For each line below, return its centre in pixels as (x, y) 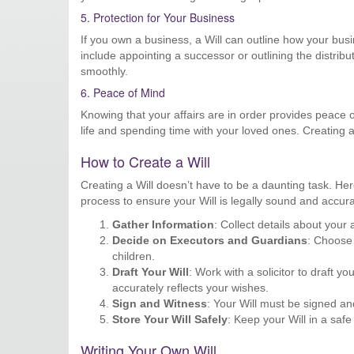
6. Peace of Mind (123, 92)
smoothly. (104, 71)
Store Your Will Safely (170, 319)
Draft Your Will (151, 272)
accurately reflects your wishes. (190, 288)
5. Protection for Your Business (158, 17)
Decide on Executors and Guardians (210, 240)
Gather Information (163, 224)
